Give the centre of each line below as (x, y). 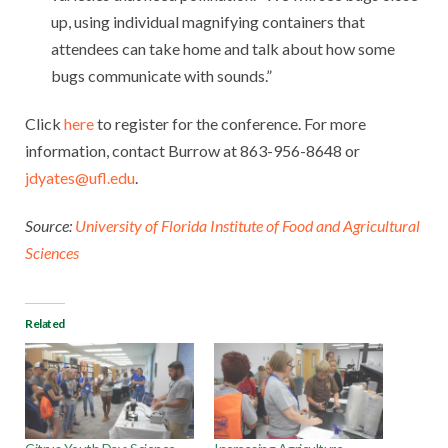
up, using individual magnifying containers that (208, 21)
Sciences (52, 252)
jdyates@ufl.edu (80, 177)
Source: (50, 225)
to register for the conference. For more (230, 123)
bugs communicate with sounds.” (162, 75)
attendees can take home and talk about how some (223, 48)
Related (45, 323)
